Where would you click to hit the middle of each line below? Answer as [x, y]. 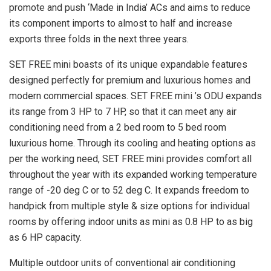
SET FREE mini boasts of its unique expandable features [128, 64]
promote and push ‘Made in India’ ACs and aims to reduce [130, 7]
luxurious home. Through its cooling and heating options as [132, 143]
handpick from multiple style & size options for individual [129, 206]
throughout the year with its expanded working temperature [133, 174]
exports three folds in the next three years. [99, 39]
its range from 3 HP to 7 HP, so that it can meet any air [123, 111]
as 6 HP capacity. [45, 237]
